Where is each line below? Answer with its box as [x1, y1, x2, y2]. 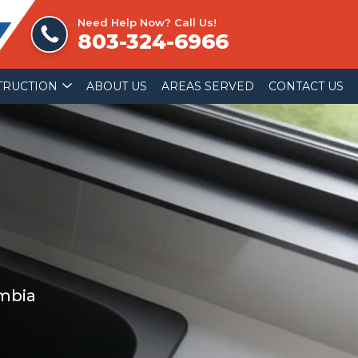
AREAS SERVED [161, 79, 254, 93]
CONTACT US [268, 79, 344, 93]
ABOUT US [86, 79, 147, 93]
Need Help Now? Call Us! [77, 15, 217, 29]
